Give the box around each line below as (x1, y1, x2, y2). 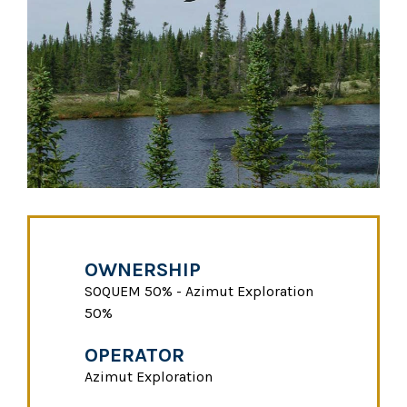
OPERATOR (84, 342, 184, 367)
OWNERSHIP (84, 256, 201, 282)
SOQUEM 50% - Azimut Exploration (84, 282, 313, 300)
